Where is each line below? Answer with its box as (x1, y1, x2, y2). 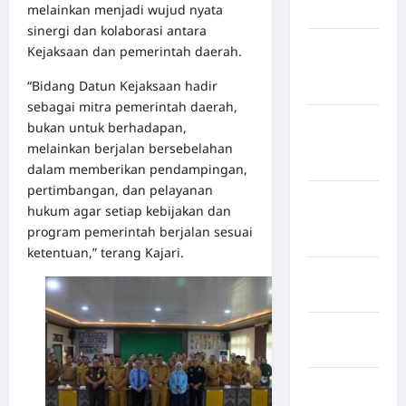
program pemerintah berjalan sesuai (27, 223, 253, 241)
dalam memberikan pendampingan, (27, 160, 247, 179)
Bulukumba (307, 4, 379, 20)
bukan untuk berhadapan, (27, 119, 187, 137)
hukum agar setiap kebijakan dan (27, 202, 231, 220)
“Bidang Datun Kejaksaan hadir (27, 77, 217, 95)
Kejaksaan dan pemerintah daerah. (27, 43, 242, 61)
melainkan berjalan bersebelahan (27, 140, 233, 158)
